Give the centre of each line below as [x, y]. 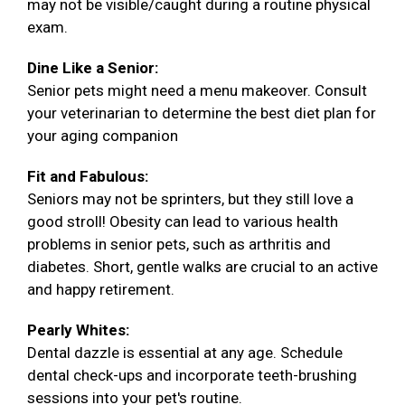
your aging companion [103, 136]
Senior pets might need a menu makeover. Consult [197, 91]
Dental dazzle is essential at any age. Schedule [185, 353]
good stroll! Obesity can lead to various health [183, 222]
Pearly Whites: [78, 330]
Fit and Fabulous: [88, 177]
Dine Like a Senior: [93, 68]
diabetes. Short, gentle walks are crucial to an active [202, 267]
